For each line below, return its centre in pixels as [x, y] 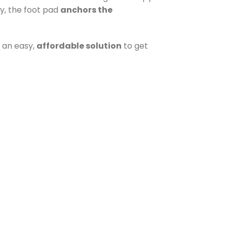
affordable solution [79, 46]
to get [135, 46]
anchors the [86, 10]
